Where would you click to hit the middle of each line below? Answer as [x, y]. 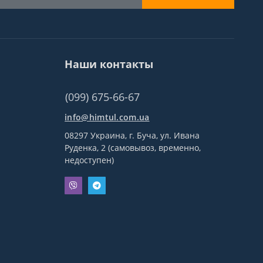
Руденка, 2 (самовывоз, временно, [133, 148]
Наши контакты [109, 64]
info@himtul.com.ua [107, 117]
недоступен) [90, 160]
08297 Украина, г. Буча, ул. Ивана [132, 135]
